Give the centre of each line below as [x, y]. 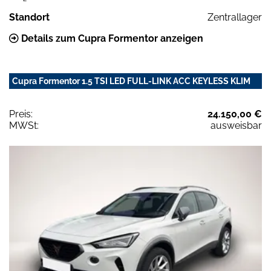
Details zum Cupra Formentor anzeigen [111, 38]
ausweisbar [236, 125]
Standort [29, 17]
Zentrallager [235, 17]
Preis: [21, 114]
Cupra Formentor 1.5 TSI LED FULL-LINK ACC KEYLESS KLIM [131, 81]
